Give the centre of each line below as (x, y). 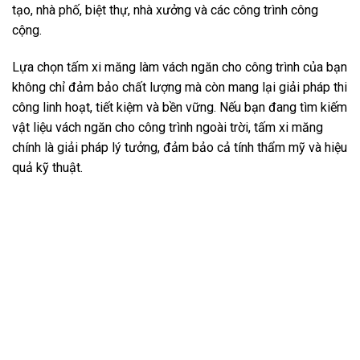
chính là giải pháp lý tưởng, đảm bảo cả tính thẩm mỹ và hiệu (180, 147)
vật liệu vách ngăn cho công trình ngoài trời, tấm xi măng (168, 127)
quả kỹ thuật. (47, 167)
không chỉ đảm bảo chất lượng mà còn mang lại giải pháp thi (180, 87)
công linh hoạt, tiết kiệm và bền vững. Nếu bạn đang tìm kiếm (180, 107)
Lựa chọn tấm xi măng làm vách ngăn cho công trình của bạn (180, 67)
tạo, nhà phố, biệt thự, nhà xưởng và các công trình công (165, 10)
